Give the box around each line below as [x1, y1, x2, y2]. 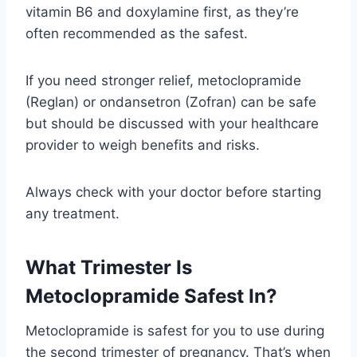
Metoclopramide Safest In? [25, 284, 277, 308]
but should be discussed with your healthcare [25, 115, 319, 131]
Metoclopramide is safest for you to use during [25, 322, 324, 339]
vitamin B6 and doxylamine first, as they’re [25, 3, 299, 20]
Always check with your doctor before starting [25, 183, 321, 200]
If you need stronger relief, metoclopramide [25, 72, 301, 88]
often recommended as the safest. [25, 25, 248, 41]
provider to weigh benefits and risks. [25, 136, 260, 153]
